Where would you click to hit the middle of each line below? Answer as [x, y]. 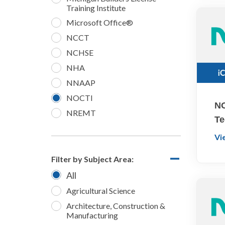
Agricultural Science [100, 191]
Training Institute [96, 8]
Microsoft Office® [99, 23]
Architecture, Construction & [116, 206]
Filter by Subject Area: [92, 159]
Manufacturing [92, 215]
